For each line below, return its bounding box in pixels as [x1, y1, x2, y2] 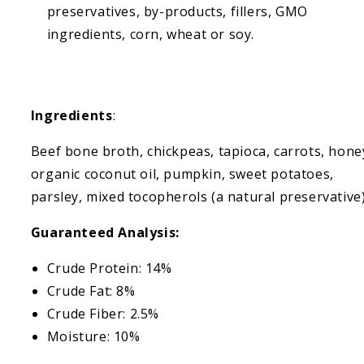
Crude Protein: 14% [46, 259, 172, 277]
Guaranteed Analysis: [30, 223, 180, 241]
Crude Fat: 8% [46, 282, 136, 300]
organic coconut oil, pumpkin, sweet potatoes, [30, 165, 334, 183]
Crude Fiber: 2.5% [46, 305, 160, 323]
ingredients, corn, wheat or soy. [46, 25, 255, 43]
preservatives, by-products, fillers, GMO [46, 2, 308, 20]
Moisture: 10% [46, 327, 141, 345]
